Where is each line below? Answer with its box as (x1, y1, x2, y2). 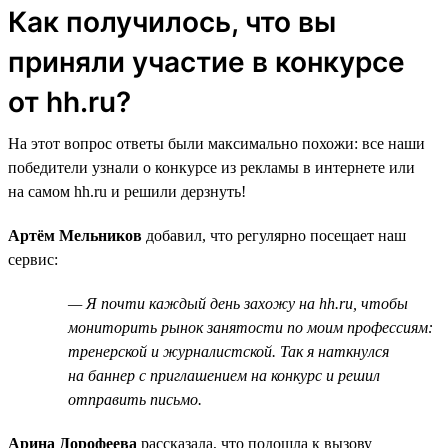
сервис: (8, 250, 58, 268)
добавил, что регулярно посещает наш (146, 226, 406, 244)
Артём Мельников (8, 226, 146, 244)
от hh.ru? (8, 84, 131, 119)
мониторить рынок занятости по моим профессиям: (68, 318, 433, 336)
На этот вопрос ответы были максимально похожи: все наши (8, 134, 425, 152)
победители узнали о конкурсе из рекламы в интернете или (8, 158, 415, 176)
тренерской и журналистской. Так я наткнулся (68, 342, 389, 360)
